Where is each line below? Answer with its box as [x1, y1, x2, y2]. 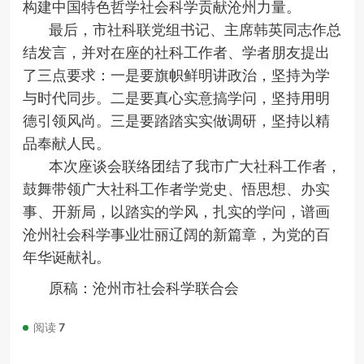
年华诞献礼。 [22, 248, 110, 266]
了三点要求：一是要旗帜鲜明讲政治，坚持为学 [22, 66, 330, 84]
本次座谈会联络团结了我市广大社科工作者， [48, 157, 341, 175]
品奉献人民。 [22, 134, 110, 153]
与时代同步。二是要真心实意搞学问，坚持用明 [22, 89, 330, 107]
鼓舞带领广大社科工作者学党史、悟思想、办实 [22, 180, 330, 198]
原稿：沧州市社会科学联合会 [48, 279, 239, 297]
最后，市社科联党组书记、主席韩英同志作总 [48, 20, 341, 39]
